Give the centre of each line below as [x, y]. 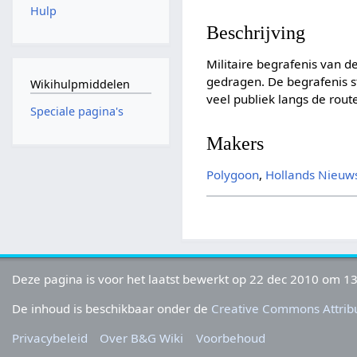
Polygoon [233, 174]
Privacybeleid [50, 338]
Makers [235, 143]
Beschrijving [256, 33]
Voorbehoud [230, 338]
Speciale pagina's [76, 112]
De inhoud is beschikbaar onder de [112, 308]
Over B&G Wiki [142, 338]
